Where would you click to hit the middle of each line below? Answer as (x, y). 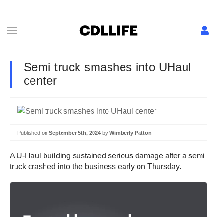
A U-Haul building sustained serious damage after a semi (107, 156)
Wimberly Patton (131, 132)
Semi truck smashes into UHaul (108, 67)
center (40, 81)
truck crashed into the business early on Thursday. (96, 167)
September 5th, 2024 (75, 132)
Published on (33, 132)
